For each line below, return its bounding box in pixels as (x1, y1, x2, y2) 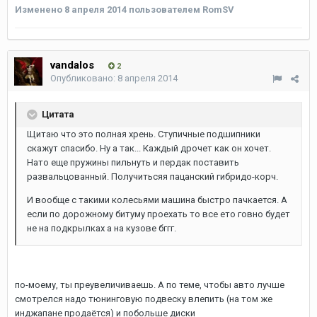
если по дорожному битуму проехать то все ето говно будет (27, 209, 290, 219)
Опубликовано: (50, 73, 117, 83)
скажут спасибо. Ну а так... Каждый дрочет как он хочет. (27, 143, 271, 154)
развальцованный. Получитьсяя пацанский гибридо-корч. (27, 171, 278, 182)
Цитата (40, 108, 74, 120)
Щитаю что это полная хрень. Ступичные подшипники (27, 129, 260, 139)
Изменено (15, 4, 64, 15)
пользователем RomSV (127, 4, 234, 15)
